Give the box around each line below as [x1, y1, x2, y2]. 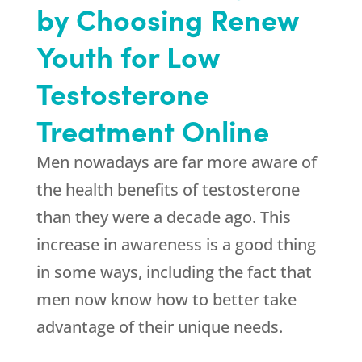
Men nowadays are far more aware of [36, 151, 317, 174]
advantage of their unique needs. [36, 316, 283, 339]
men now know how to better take [36, 288, 297, 311]
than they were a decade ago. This [36, 206, 291, 229]
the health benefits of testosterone [36, 179, 300, 201]
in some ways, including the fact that [36, 261, 312, 284]
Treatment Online [36, 110, 269, 150]
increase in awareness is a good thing [36, 234, 316, 256]
